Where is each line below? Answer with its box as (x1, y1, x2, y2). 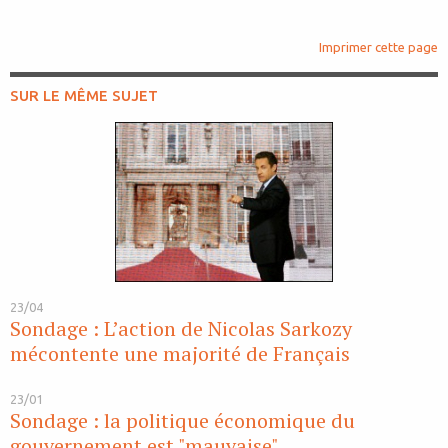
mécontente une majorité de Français (10, 340, 350, 368)
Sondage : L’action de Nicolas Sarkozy (10, 315, 352, 343)
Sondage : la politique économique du (10, 407, 355, 435)
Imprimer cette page (319, 40, 438, 55)
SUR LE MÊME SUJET (10, 87, 158, 105)
